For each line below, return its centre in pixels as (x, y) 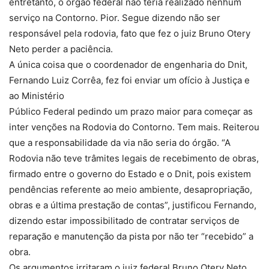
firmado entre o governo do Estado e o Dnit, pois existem (130, 174)
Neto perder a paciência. (61, 49)
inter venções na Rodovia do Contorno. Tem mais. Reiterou (134, 127)
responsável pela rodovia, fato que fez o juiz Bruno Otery (130, 34)
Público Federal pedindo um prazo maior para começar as (131, 112)
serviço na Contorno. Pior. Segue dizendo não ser (115, 18)
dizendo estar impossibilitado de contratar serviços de (124, 221)
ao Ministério (37, 96)
